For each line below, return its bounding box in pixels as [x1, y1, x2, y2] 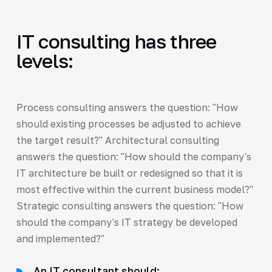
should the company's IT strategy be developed [16, 216, 237, 228]
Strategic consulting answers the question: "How [16, 199, 243, 212]
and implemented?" [16, 232, 104, 245]
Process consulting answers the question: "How [16, 101, 238, 114]
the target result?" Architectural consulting [16, 134, 219, 146]
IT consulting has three [16, 29, 217, 53]
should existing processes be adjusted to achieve [16, 117, 241, 130]
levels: [16, 49, 73, 72]
